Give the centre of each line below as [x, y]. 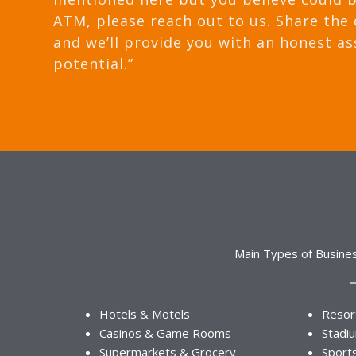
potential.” [94, 64]
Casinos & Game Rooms [165, 333]
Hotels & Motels [145, 314]
